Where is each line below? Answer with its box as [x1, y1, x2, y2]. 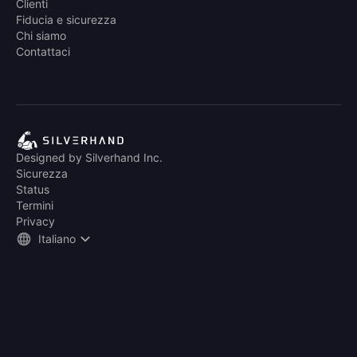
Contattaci [16, 45, 70, 59]
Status [16, 182, 49, 197]
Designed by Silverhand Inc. [16, 151, 163, 165]
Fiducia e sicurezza [16, 13, 116, 27]
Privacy [16, 214, 55, 229]
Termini [16, 198, 53, 213]
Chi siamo [16, 29, 66, 43]
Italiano [38, 232, 76, 246]
